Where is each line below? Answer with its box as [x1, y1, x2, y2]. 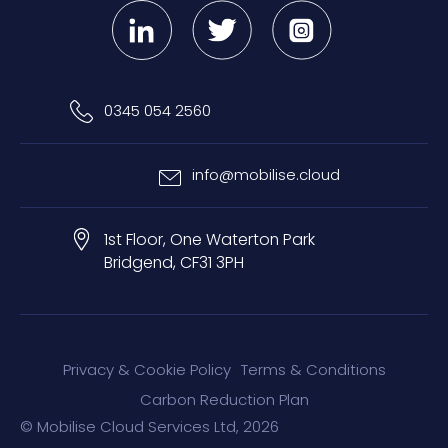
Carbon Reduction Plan [139, 388, 309, 410]
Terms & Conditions [240, 358, 386, 380]
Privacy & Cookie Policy [62, 358, 231, 380]
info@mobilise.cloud [191, 164, 340, 186]
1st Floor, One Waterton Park [103, 227, 315, 251]
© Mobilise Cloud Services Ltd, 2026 [20, 415, 279, 437]
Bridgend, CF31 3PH [103, 250, 244, 274]
